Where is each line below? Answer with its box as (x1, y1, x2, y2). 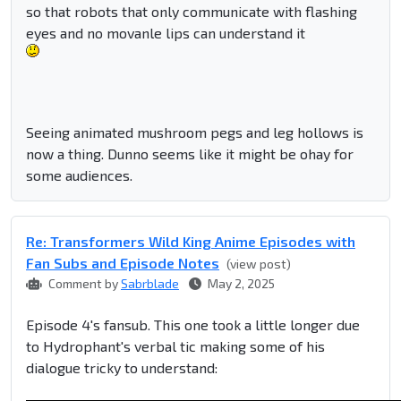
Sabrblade (121, 276, 179, 292)
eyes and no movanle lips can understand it (26, 24, 305, 42)
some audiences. (26, 166, 132, 184)
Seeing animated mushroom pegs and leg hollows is (26, 124, 363, 141)
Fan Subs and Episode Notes (26, 254, 219, 272)
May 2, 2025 (205, 276, 275, 292)
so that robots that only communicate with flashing (26, 3, 357, 21)
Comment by (46, 276, 121, 292)
